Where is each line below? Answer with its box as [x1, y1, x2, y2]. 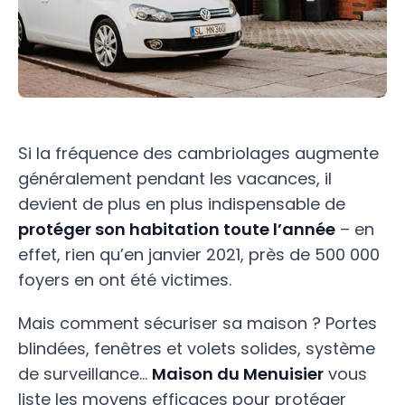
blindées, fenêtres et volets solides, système [18, 337, 375, 360]
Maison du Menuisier [152, 363, 324, 385]
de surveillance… [18, 363, 152, 385]
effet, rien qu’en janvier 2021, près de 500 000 [18, 243, 380, 266]
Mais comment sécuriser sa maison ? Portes [18, 312, 377, 334]
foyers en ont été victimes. [18, 268, 231, 291]
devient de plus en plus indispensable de [18, 193, 345, 215]
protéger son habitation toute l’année [18, 218, 335, 240]
